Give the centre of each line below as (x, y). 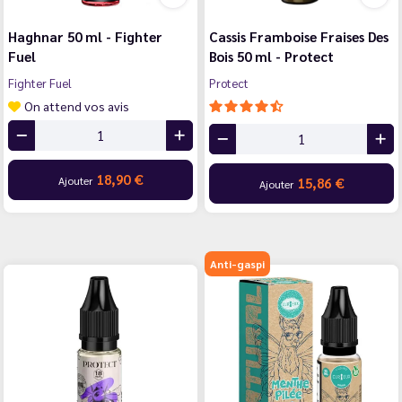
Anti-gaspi (237, 263)
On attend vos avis (77, 105)
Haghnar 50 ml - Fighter (85, 36)
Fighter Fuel (40, 83)
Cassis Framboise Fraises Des (299, 36)
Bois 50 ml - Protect (271, 56)
